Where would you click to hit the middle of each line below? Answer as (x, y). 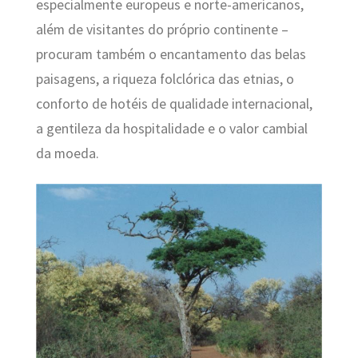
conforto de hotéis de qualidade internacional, (174, 103)
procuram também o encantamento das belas (171, 54)
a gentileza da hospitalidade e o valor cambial (171, 128)
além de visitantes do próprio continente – (162, 29)
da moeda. (67, 153)
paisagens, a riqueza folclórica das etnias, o (165, 79)
